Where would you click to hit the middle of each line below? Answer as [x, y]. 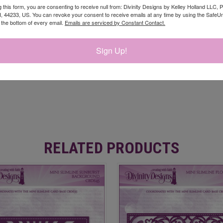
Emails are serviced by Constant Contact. [115, 22]
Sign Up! [111, 50]
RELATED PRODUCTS [111, 148]
